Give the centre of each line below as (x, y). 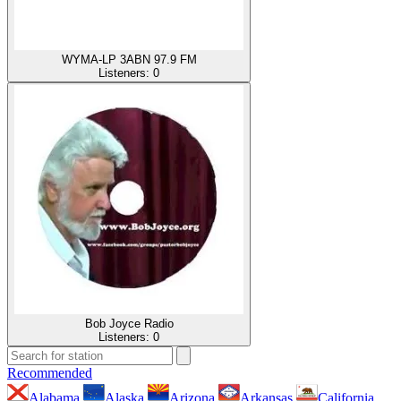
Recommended (50, 372)
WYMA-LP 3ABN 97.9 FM (129, 59)
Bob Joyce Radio (129, 323)
